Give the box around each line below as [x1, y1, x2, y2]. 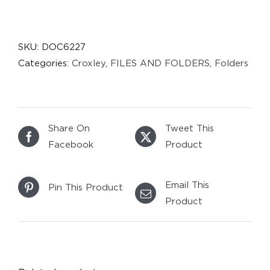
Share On [48, 123, 90, 133]
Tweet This [165, 123, 214, 133]
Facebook [48, 139, 93, 149]
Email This [165, 180, 209, 190]
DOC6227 [42, 42, 86, 52]
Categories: [18, 58, 72, 68]
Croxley [72, 58, 105, 68]
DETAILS [118, 245, 152, 254]
